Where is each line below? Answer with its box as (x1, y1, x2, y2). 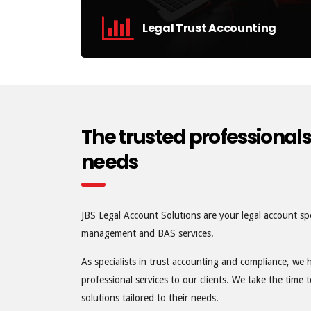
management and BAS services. (81, 228, 214, 239)
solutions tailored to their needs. (81, 292, 219, 303)
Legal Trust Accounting (142, 20, 276, 36)
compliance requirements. (140, 68, 244, 78)
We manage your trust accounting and (140, 57, 291, 67)
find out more (140, 95, 203, 106)
